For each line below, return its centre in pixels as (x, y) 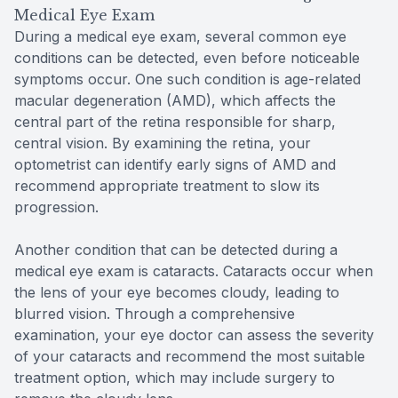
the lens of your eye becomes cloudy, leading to (177, 293)
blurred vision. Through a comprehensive (155, 314)
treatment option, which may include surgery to (175, 378)
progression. (56, 207)
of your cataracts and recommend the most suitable (190, 357)
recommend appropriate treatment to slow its (167, 186)
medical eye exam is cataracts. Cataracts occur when (194, 271)
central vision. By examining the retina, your (163, 143)
